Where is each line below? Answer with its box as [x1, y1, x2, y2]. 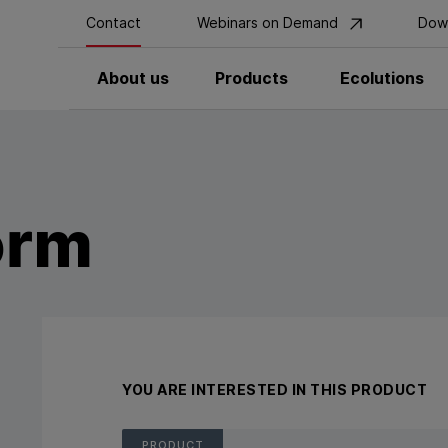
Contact [86, 14, 141, 31]
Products [215, 68, 288, 88]
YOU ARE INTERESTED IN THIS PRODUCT [122, 381, 427, 398]
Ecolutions [340, 68, 424, 88]
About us [97, 68, 169, 88]
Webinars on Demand [197, 14, 342, 31]
